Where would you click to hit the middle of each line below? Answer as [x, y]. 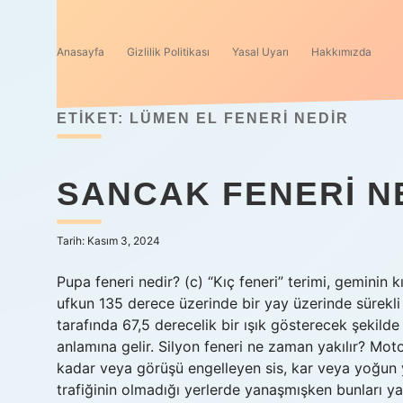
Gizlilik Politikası [168, 52]
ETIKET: [93, 118]
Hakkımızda [341, 52]
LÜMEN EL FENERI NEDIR [239, 118]
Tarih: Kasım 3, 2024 [108, 241]
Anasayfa [81, 52]
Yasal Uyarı [260, 52]
